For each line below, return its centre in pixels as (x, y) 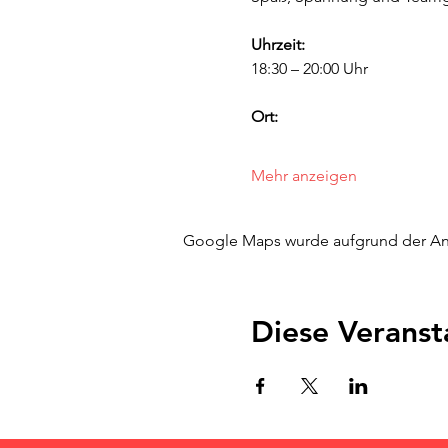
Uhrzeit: (277, 44)
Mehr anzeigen (303, 175)
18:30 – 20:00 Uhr (309, 68)
